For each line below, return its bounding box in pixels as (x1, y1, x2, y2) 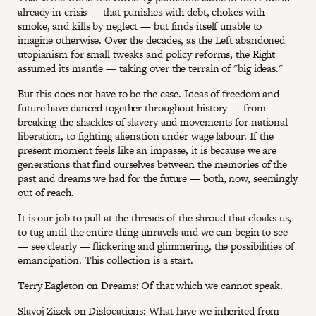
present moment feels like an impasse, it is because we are (18, 142, 277, 158)
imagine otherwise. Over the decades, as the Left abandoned (18, 32, 286, 48)
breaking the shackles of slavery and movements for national (18, 114, 288, 130)
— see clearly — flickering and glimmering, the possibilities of (18, 238, 294, 254)
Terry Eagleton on (18, 278, 102, 293)
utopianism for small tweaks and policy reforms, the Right (18, 47, 276, 62)
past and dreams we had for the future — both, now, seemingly (18, 171, 298, 186)
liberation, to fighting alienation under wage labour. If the (18, 128, 274, 144)
